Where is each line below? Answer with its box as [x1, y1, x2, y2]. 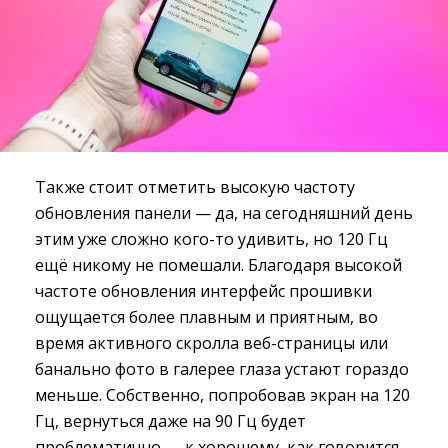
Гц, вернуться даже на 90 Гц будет [35, 409, 306, 432]
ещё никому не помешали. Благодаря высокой [35, 253, 402, 276]
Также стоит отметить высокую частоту [35, 175, 355, 198]
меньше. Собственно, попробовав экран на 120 [35, 383, 410, 406]
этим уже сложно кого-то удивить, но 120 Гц [35, 227, 388, 250]
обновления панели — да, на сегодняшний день [35, 201, 413, 224]
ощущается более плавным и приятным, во [35, 305, 378, 328]
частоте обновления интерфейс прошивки [35, 279, 372, 302]
